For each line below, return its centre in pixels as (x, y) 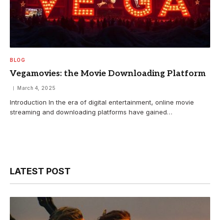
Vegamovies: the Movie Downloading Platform (108, 74)
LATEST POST (40, 171)
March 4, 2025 (37, 88)
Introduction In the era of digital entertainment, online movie (102, 102)
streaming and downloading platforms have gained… (91, 112)
